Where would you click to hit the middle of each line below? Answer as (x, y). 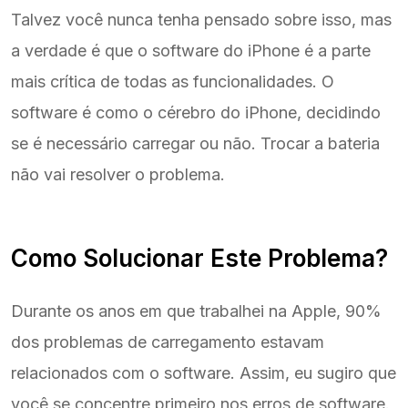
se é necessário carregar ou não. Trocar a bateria (195, 144)
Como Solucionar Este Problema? (199, 259)
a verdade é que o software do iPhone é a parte (191, 51)
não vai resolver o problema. (118, 175)
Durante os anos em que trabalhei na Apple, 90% (196, 311)
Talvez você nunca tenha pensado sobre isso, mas (201, 20)
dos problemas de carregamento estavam (168, 342)
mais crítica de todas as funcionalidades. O (173, 82)
